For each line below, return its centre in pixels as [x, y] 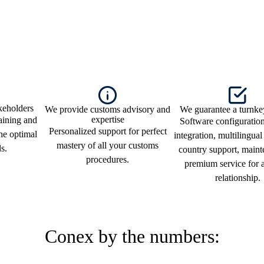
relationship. [238, 178]
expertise [108, 120]
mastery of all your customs [108, 146]
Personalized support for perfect [108, 131]
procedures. [108, 160]
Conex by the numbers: [132, 236]
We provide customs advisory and [108, 110]
